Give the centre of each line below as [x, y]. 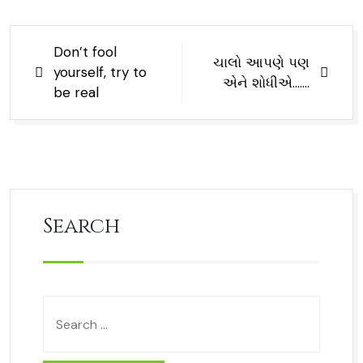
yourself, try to [100, 73]
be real [76, 93]
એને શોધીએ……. [266, 82]
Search [81, 227]
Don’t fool [85, 52]
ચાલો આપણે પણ [261, 62]
